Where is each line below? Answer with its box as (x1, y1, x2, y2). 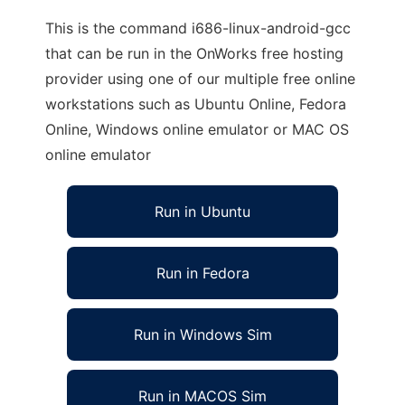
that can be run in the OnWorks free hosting (45, 44, 344, 62)
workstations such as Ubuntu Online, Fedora (45, 95, 346, 113)
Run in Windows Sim (133, 325, 272, 344)
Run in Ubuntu (155, 202, 250, 221)
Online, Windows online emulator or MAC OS (45, 120, 349, 138)
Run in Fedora (155, 264, 250, 282)
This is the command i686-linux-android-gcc (45, 19, 351, 37)
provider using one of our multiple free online (45, 70, 355, 88)
